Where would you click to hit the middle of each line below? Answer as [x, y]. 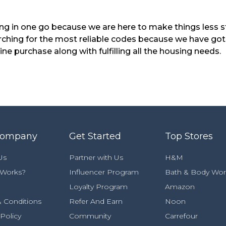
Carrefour [181, 216]
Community [90, 216]
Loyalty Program [98, 187]
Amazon [180, 187]
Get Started [95, 136]
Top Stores [189, 136]
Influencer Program [104, 172]
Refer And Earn [96, 201]
